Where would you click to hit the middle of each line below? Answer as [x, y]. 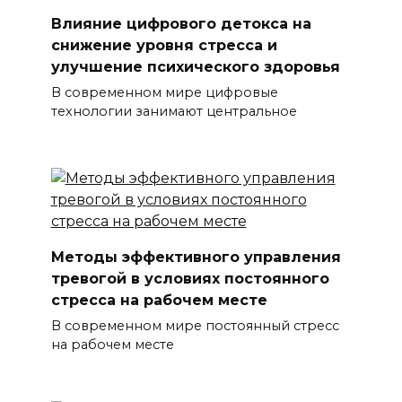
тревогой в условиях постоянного [190, 278]
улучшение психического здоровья [195, 66]
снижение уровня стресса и [164, 45]
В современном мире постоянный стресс [195, 326]
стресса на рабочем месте [159, 300]
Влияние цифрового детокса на [181, 23]
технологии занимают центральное [174, 112]
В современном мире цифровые [164, 93]
